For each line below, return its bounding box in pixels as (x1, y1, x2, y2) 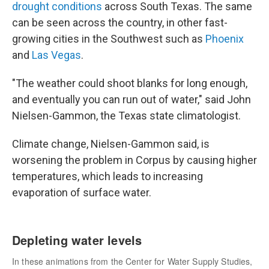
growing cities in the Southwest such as (12, 32, 205, 45)
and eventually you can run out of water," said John (12, 93, 251, 106)
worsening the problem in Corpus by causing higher (12, 154, 257, 166)
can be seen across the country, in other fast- (12, 16, 228, 29)
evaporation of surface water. (12, 186, 151, 199)
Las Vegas (32, 49, 81, 61)
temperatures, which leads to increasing (12, 170, 203, 183)
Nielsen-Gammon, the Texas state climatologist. (12, 109, 241, 122)
